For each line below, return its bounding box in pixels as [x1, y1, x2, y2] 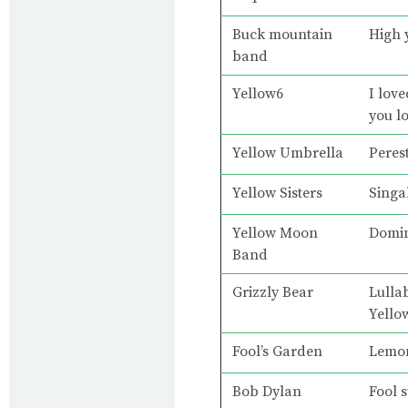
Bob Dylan [232, 382, 301, 401]
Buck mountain [232, 25, 332, 44]
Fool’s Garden [232, 342, 322, 361]
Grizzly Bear [232, 282, 313, 301]
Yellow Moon [232, 223, 318, 242]
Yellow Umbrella [232, 143, 343, 162]
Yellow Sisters [232, 183, 322, 202]
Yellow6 [232, 84, 283, 103]
